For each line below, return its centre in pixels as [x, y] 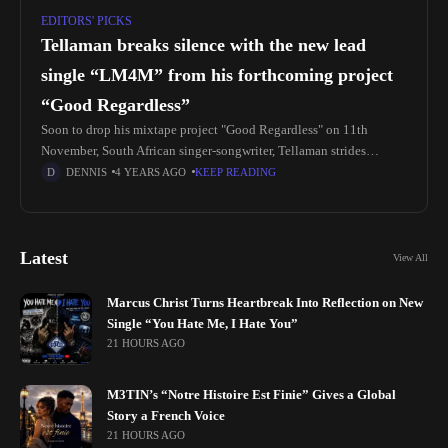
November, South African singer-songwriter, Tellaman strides [203, 150]
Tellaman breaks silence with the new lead [203, 44]
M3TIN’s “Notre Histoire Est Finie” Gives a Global [251, 394]
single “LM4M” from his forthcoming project [217, 74]
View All [410, 257]
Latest [44, 257]
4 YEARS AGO [151, 171]
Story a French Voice [166, 415]
